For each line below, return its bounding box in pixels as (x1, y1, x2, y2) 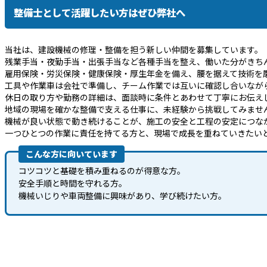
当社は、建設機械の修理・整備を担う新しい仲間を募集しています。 (5, 44, 263, 56)
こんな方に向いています (26, 148, 117, 160)
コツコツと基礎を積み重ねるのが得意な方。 (18, 164, 185, 177)
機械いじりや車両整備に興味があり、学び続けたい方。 (18, 190, 226, 202)
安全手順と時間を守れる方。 (18, 177, 127, 190)
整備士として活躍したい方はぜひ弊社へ (14, 5, 185, 20)
